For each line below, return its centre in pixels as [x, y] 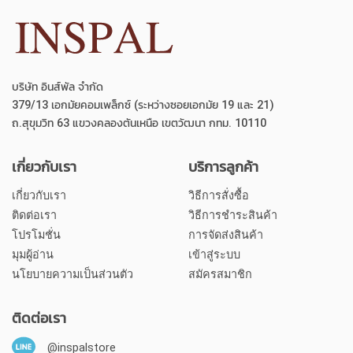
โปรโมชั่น [36, 236]
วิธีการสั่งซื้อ [219, 196]
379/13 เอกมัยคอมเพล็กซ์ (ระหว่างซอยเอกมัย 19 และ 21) [143, 106]
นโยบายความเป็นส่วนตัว [72, 275]
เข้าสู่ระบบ [214, 255]
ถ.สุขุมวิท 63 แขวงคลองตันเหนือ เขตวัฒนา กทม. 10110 [139, 124]
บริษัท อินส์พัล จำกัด [58, 87]
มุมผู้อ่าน [33, 255]
